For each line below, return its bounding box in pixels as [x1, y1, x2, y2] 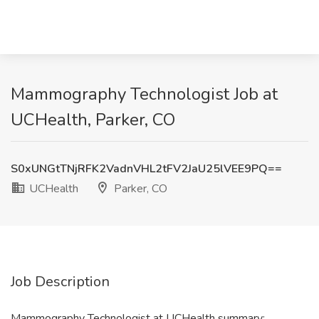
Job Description [11, 272, 110, 291]
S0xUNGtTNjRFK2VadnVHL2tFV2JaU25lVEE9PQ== [11, 161, 282, 177]
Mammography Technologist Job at [11, 83, 278, 105]
